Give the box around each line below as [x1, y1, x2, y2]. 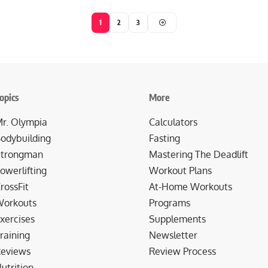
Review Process [149, 245, 216, 257]
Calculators [149, 115, 197, 128]
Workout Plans [149, 164, 212, 176]
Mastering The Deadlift [149, 148, 248, 160]
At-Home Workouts [149, 180, 232, 193]
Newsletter [149, 229, 197, 241]
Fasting [149, 132, 180, 144]
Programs [149, 196, 190, 209]
